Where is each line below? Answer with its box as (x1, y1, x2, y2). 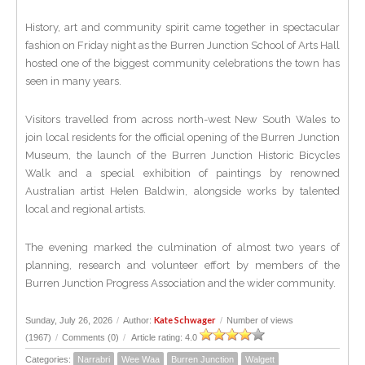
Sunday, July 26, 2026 (25, 315, 112, 325)
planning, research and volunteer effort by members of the (25, 259, 340, 271)
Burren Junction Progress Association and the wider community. (25, 277, 336, 289)
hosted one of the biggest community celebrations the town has (25, 57, 340, 69)
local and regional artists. (25, 203, 146, 215)
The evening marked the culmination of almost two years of (25, 241, 340, 253)
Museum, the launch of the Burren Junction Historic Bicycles (25, 149, 340, 161)
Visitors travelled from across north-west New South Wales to (25, 113, 340, 125)
